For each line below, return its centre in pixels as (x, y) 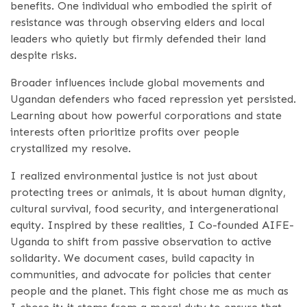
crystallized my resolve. (71, 148)
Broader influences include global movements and (137, 82)
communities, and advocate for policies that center (141, 274)
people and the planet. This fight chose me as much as (149, 291)
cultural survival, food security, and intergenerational (144, 208)
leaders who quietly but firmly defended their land (138, 38)
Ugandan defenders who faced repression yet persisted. (153, 99)
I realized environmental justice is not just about (134, 175)
